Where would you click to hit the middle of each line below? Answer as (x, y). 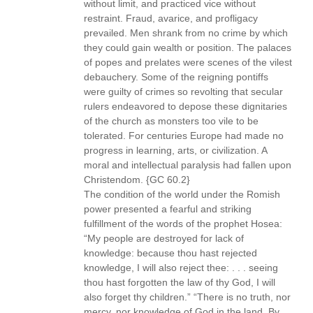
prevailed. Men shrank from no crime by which (186, 33)
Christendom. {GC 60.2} (137, 180)
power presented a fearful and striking (168, 209)
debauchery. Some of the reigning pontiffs (176, 77)
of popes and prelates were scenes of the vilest (188, 63)
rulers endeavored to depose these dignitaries (185, 107)
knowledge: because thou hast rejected (170, 253)
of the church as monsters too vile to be (171, 121)
